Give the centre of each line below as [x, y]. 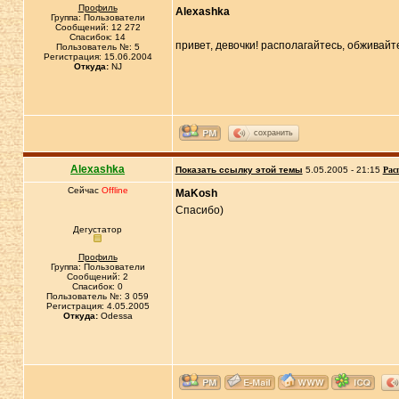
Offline [114, 190]
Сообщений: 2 [98, 277]
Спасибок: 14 [98, 37]
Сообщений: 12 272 [98, 27]
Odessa [115, 316]
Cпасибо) [199, 210]
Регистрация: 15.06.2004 [98, 57]
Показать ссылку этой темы [239, 170]
